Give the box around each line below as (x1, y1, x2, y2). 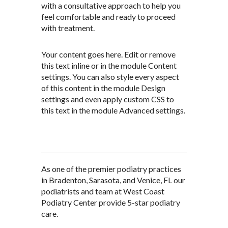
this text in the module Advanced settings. (41, 105, 185, 116)
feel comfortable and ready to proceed (41, 12, 176, 22)
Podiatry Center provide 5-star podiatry (41, 197, 180, 208)
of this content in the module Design (41, 83, 165, 93)
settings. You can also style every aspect (41, 72, 179, 82)
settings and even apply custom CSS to (41, 94, 174, 104)
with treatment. (41, 23, 95, 33)
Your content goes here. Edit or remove (41, 49, 176, 60)
